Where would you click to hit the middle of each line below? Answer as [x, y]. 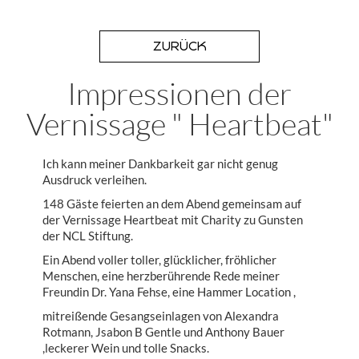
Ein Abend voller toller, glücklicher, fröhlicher [159, 260]
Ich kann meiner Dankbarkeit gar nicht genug [160, 163]
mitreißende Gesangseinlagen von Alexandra [160, 316]
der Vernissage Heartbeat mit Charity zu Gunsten [172, 220]
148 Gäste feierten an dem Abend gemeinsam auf [171, 204]
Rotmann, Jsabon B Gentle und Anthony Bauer [163, 332]
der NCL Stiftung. [87, 236]
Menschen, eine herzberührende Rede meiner [161, 276]
